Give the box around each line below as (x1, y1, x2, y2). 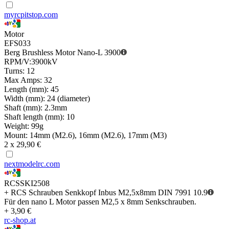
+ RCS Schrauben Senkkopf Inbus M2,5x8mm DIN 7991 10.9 (4, 188, 208, 197)
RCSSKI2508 (4, 179, 50, 188)
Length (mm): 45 (4, 85, 59, 94)
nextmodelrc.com (4, 159, 60, 169)
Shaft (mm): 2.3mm (4, 103, 67, 112)
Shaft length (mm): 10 (4, 112, 75, 122)
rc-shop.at (4, 216, 36, 225)
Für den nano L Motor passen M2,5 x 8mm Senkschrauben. (4, 197, 196, 207)
